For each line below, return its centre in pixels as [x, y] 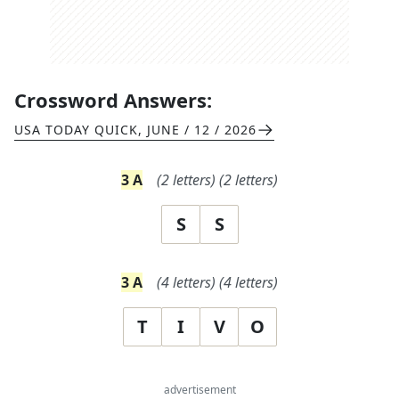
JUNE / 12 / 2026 [202, 130]
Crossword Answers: [113, 100]
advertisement [199, 390]
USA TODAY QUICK [76, 130]
